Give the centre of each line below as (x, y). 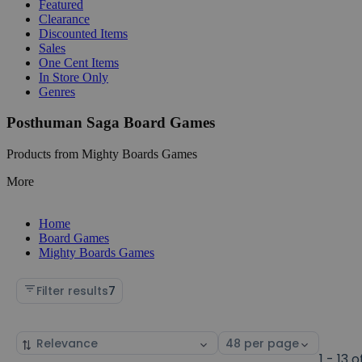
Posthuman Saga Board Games (111, 123)
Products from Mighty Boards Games (102, 154)
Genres (57, 91)
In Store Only (74, 77)
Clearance (64, 19)
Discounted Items (83, 33)
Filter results (72, 290)
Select (236, 340)
